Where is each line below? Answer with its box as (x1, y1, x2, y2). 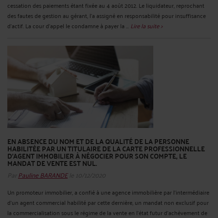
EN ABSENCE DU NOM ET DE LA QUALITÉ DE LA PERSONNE (7, 134, 189, 147)
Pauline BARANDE (18, 168, 68, 181)
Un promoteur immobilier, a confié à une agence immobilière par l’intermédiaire (7, 186, 209, 197)
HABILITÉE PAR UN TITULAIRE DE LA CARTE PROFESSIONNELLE (7, 142, 205, 155)
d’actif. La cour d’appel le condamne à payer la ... (7, 20, 130, 31)
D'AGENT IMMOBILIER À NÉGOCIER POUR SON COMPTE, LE (7, 149, 187, 162)
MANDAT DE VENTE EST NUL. (7, 156, 97, 169)
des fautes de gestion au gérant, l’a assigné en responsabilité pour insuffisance (7, 10, 206, 21)
